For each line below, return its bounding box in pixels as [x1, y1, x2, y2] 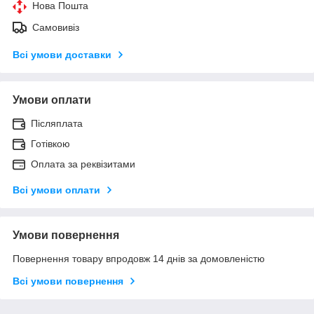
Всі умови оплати [13, 184, 100, 196]
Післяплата [31, 117, 83, 129]
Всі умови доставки [13, 48, 111, 60]
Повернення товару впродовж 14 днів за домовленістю [13, 252, 265, 264]
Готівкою [31, 137, 70, 149]
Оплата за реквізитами [31, 158, 135, 170]
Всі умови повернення [13, 275, 123, 287]
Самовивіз [32, 21, 79, 33]
